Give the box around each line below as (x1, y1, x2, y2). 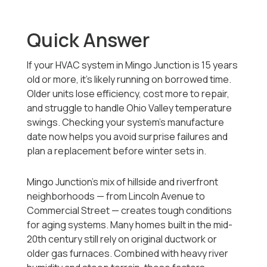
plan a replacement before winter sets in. (27, 144, 207, 158)
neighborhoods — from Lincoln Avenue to (27, 190, 206, 203)
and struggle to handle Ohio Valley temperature (27, 101, 232, 115)
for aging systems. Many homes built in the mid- (27, 218, 233, 232)
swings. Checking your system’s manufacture (27, 116, 225, 129)
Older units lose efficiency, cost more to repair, (27, 87, 230, 101)
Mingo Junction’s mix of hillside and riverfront (27, 175, 219, 189)
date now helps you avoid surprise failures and (27, 130, 228, 144)
